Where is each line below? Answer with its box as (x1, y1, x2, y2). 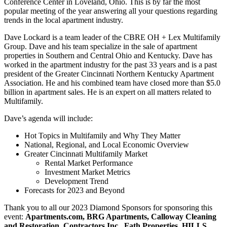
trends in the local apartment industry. (4, 16, 123, 25)
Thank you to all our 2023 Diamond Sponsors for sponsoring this (4, 203, 212, 212)
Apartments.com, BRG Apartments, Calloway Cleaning (25, 212, 216, 221)
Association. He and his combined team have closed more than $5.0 (4, 79, 220, 88)
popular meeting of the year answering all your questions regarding (4, 7, 217, 16)
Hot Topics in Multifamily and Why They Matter (24, 131, 180, 140)
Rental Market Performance (45, 159, 133, 168)
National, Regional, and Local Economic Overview (24, 140, 189, 149)
